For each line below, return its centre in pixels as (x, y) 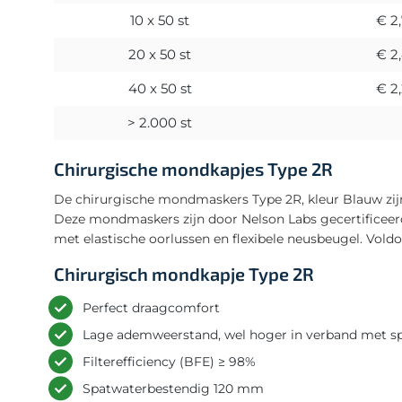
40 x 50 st (160, 88)
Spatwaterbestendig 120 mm (173, 388)
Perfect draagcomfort (151, 307)
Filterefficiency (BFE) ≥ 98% (169, 361)
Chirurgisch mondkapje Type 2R (184, 273)
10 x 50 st (160, 20)
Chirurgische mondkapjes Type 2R (193, 168)
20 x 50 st (160, 54)
